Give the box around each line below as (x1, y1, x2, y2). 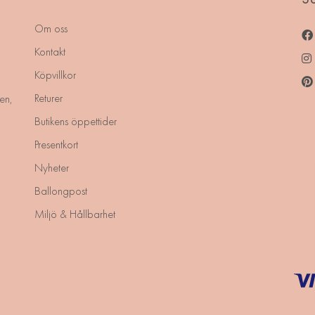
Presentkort (34, 136, 78, 152)
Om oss (34, 20, 67, 36)
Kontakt (34, 44, 65, 59)
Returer (34, 90, 63, 105)
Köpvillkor (34, 67, 76, 82)
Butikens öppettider (34, 113, 117, 129)
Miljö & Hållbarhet (34, 206, 115, 221)
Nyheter (34, 160, 69, 175)
